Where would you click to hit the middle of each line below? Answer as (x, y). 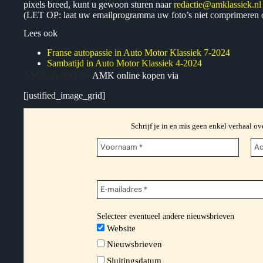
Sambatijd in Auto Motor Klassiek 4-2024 (124, 63)
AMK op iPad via (58, 75)
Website (120, 228)
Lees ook (41, 33)
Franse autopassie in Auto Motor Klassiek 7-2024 (139, 52)
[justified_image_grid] (64, 95)
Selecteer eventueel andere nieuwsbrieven (166, 216)
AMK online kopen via (136, 75)
